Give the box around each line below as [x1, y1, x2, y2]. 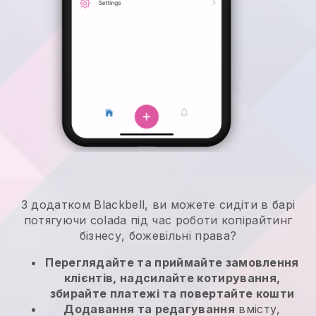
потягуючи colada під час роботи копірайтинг [23, 213, 293, 228]
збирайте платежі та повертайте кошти [49, 286, 295, 301]
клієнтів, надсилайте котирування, [63, 271, 281, 286]
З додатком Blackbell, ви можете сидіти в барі [20, 197, 296, 212]
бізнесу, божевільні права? [79, 229, 237, 243]
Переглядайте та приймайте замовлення [45, 255, 299, 270]
